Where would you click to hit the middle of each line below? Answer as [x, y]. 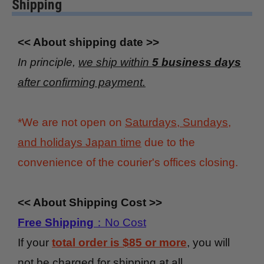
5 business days [197, 62]
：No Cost [120, 223]
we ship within [115, 62]
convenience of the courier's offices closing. [128, 163]
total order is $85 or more [119, 243]
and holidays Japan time [80, 143]
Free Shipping [56, 223]
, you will [208, 243]
